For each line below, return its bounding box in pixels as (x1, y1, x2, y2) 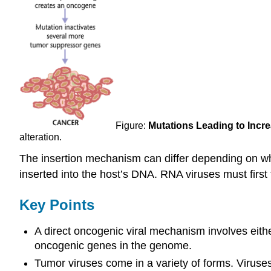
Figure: (116, 120, 148, 131)
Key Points (19, 196, 94, 213)
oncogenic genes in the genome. (34, 240, 192, 252)
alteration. (19, 131, 62, 142)
